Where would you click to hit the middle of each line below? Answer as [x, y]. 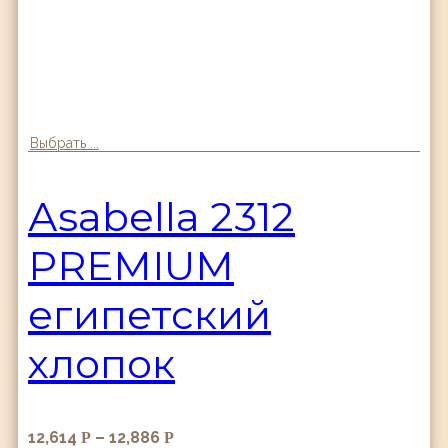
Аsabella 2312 [161, 216]
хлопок [101, 363]
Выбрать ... [64, 142]
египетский [149, 314]
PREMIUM [131, 265]
